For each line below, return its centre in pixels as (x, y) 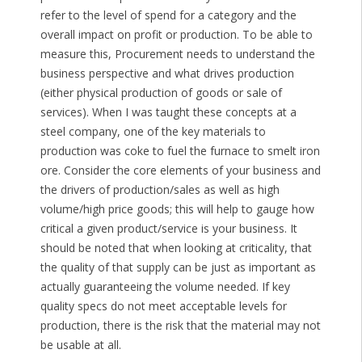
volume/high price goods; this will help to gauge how (177, 209)
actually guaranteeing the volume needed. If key (165, 287)
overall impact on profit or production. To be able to (176, 35)
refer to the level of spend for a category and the (168, 15)
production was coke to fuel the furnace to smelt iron (180, 151)
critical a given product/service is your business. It (168, 229)
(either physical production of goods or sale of (161, 93)
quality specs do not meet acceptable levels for (163, 306)
